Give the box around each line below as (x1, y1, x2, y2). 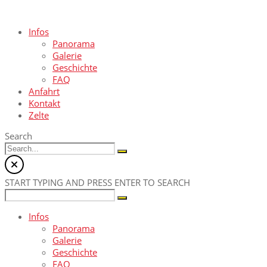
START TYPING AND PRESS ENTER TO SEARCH (5, 176, 190, 188)
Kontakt (29, 97, 60, 109)
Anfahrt (29, 85, 60, 97)
